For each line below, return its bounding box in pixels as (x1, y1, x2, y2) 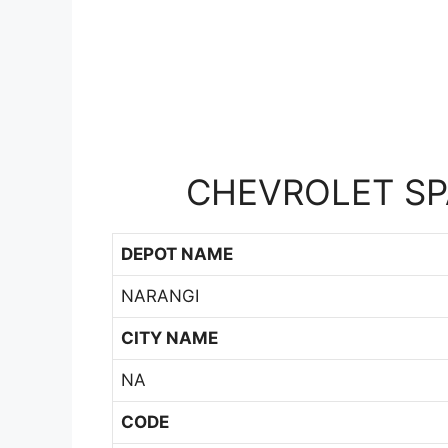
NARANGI (121, 286, 199, 307)
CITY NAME (121, 328, 218, 349)
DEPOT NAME (121, 244, 233, 265)
